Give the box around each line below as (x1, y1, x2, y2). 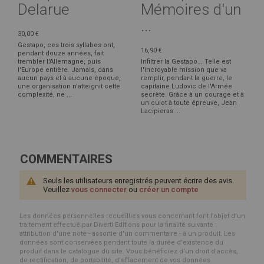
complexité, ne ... (18, 90, 72, 98)
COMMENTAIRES (20, 151, 113, 166)
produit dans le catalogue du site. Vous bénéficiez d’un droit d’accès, (19, 247, 238, 255)
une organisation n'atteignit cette (18, 82, 120, 90)
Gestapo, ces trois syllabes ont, (18, 41, 115, 49)
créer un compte (139, 184, 199, 194)
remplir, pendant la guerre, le (141, 74, 232, 82)
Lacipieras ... (141, 107, 180, 115)
